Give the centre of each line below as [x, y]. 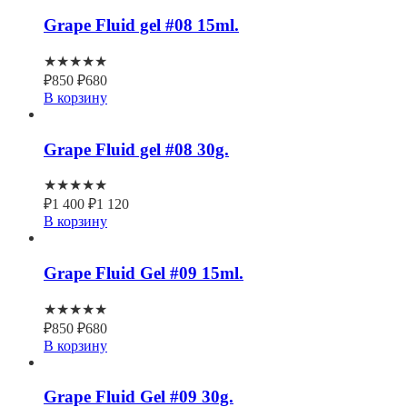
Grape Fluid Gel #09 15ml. [144, 273]
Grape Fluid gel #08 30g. [136, 149]
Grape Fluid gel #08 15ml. [141, 25]
